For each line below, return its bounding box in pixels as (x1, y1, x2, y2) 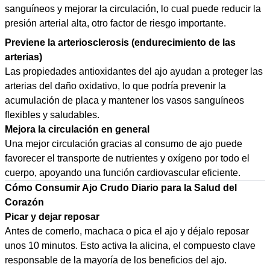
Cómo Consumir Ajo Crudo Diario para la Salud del (5, 183, 237, 193)
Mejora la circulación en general (5, 124, 149, 134)
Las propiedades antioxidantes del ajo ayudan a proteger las (5, 66, 263, 77)
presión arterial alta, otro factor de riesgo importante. (5, 18, 226, 28)
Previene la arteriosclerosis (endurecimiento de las (5, 37, 236, 48)
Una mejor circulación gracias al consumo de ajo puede (5, 139, 242, 149)
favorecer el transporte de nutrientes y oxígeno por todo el (5, 153, 250, 163)
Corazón (5, 197, 44, 207)
